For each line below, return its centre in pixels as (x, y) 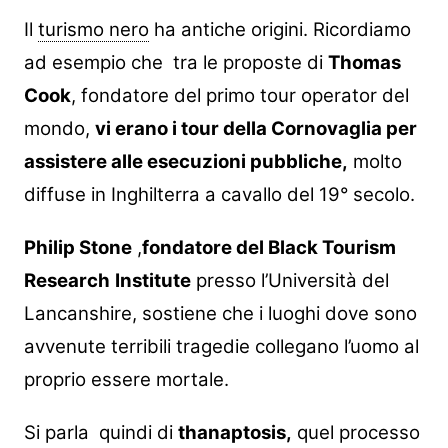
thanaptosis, (234, 433)
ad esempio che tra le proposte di (175, 63)
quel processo (355, 433)
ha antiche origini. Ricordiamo (279, 30)
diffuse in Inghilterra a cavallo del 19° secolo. (219, 195)
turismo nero (93, 30)
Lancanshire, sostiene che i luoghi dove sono (220, 314)
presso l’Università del (289, 281)
